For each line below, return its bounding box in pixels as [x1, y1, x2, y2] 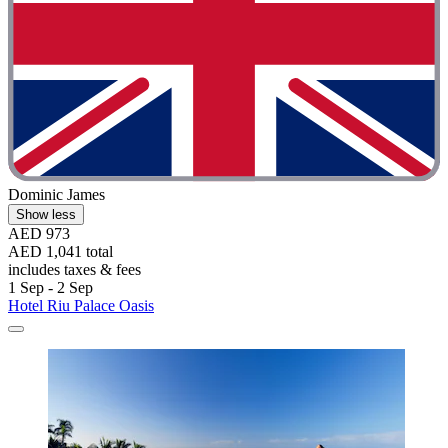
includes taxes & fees [8, 261, 141, 279]
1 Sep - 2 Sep [8, 279, 93, 297]
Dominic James [8, 186, 105, 204]
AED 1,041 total [8, 243, 113, 261]
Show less [16, 207, 76, 223]
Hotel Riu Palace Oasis [8, 297, 154, 315]
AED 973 [8, 225, 70, 243]
